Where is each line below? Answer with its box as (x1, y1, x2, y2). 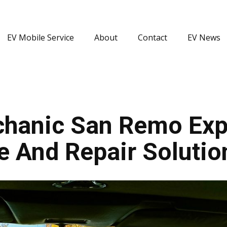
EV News (187, 32, 220, 44)
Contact (137, 32, 167, 44)
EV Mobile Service (7, 32, 74, 44)
